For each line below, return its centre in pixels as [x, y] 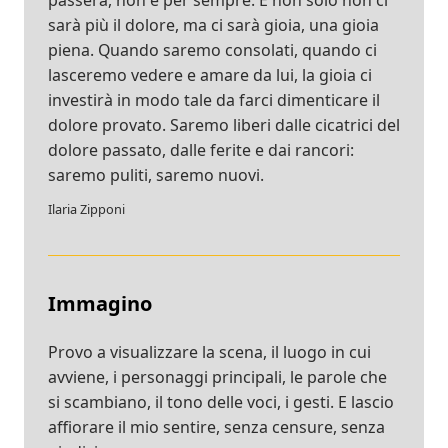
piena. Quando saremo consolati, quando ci [212, 50]
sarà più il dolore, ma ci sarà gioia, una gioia [213, 25]
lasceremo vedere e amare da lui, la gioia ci [210, 75]
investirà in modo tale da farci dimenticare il [214, 100]
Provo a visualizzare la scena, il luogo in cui [209, 352]
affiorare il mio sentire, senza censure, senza [216, 427]
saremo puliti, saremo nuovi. [156, 175]
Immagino [100, 304]
